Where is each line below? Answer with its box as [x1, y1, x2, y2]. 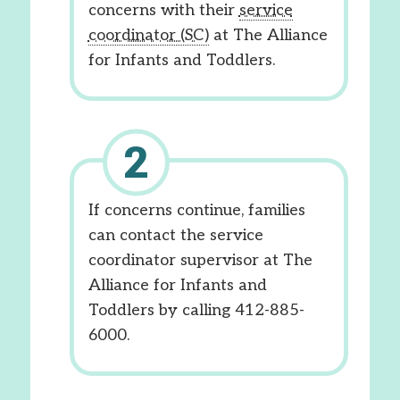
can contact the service [87, 226, 263, 245]
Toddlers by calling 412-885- [87, 301, 304, 320]
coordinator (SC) [87, 26, 209, 45]
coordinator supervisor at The [87, 251, 312, 270]
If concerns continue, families [87, 201, 305, 220]
